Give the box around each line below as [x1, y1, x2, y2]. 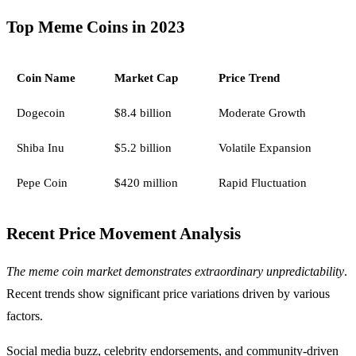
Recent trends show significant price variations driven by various [6, 287, 330, 301]
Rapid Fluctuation [218, 176, 307, 190]
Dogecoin [16, 106, 65, 120]
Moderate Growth [218, 106, 306, 120]
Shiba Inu [16, 141, 64, 155]
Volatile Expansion [218, 141, 311, 155]
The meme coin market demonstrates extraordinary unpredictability [6, 265, 344, 279]
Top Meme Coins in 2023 [6, 17, 185, 37]
